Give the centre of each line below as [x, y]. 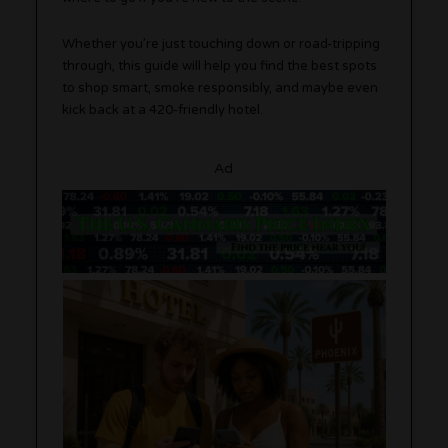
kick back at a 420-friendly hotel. [163, 109]
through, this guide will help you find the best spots [220, 65]
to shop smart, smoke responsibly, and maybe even [220, 87]
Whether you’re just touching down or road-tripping [221, 43]
